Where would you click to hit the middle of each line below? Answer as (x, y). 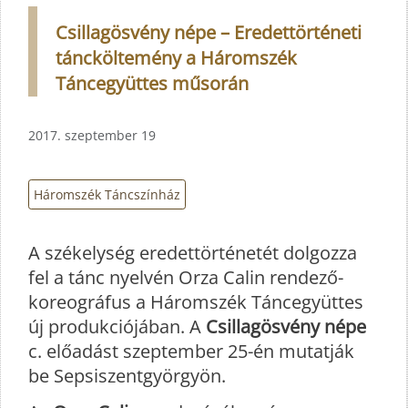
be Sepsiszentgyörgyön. (127, 376)
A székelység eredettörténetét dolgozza (193, 253)
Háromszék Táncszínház (107, 194)
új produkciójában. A (117, 327)
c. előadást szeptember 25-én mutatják (191, 352)
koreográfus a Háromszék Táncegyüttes (196, 302)
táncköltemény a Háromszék (176, 57)
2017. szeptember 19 (92, 135)
